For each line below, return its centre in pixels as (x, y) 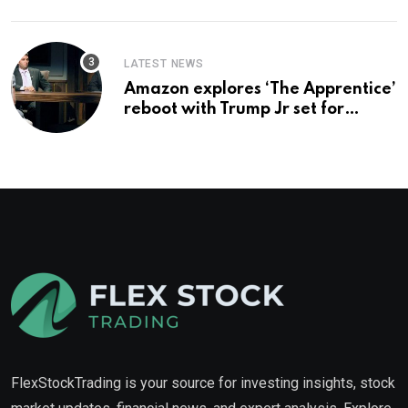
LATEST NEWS (164, 64)
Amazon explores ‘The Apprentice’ (260, 90)
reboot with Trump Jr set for (234, 110)
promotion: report (195, 130)
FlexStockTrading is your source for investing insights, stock (203, 383)
